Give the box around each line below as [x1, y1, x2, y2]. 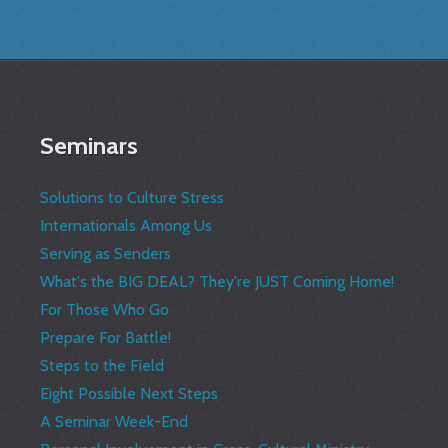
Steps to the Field [40, 356, 165, 376]
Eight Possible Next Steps [40, 384, 219, 404]
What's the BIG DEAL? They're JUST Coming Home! [40, 272, 395, 292]
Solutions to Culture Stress [40, 188, 225, 208]
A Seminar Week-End [40, 412, 189, 432]
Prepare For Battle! [40, 328, 172, 348]
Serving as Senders [40, 244, 172, 264]
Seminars [40, 131, 139, 161]
